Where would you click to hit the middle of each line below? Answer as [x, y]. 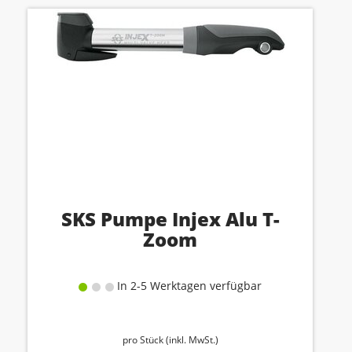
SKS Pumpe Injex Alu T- [170, 219]
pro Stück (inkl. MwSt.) [170, 340]
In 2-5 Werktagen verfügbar [188, 286]
